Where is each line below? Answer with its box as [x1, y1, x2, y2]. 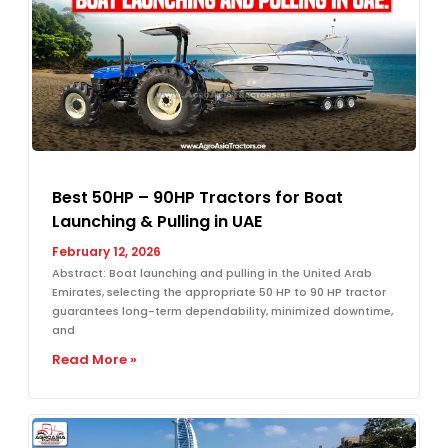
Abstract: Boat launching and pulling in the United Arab [52, 264, 372, 281]
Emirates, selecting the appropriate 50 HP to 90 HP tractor [52, 283, 386, 300]
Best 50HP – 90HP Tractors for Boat [52, 185, 343, 209]
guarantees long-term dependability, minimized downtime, [52, 302, 393, 319]
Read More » [52, 349, 137, 369]
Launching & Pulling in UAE [52, 209, 262, 233]
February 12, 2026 [52, 242, 161, 260]
